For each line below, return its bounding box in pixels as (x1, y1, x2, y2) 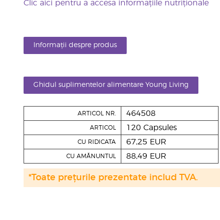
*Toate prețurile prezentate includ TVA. (28, 173, 198, 182)
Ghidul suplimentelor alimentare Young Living (33, 82, 189, 88)
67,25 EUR (126, 138, 166, 146)
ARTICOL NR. (77, 110, 116, 116)
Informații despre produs (33, 42, 117, 49)
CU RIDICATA (77, 139, 116, 145)
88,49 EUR (126, 152, 166, 160)
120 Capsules (126, 124, 177, 132)
